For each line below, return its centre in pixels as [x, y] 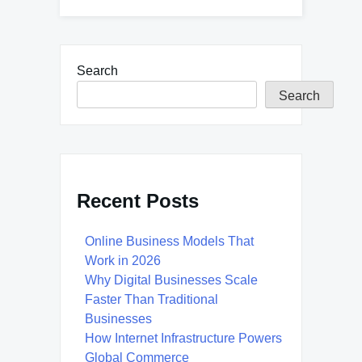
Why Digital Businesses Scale [171, 280]
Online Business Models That [169, 242]
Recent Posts [138, 201]
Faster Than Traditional [152, 300]
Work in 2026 [123, 261]
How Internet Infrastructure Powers [183, 339]
